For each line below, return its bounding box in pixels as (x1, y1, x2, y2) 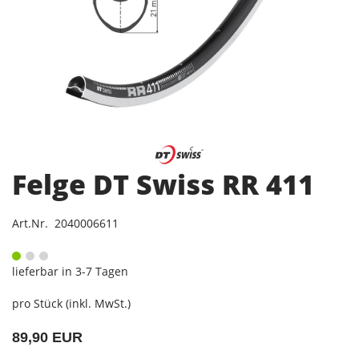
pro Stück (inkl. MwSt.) (12, 295, 131, 311)
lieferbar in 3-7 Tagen (12, 263, 128, 279)
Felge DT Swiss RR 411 (12, 165, 314, 203)
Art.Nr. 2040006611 (12, 215, 119, 231)
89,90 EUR (12, 329, 83, 345)
